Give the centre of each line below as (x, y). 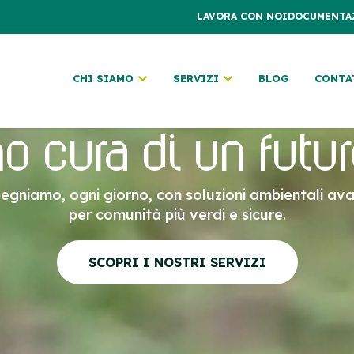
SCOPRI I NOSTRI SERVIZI (177, 262)
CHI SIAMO (103, 78)
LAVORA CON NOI (242, 16)
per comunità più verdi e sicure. (177, 214)
